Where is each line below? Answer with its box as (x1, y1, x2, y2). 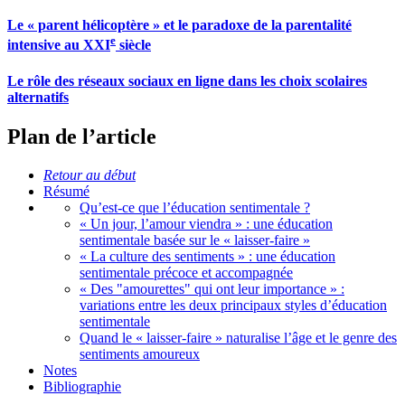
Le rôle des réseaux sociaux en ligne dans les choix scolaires (7, 73, 367, 89)
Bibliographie (43, 379, 121, 395)
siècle (116, 37, 151, 53)
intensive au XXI (7, 37, 110, 53)
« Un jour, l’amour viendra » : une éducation (80, 216, 333, 232)
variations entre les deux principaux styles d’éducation (80, 297, 387, 314)
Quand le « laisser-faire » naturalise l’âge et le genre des (80, 330, 397, 346)
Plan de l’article (7, 125, 156, 149)
